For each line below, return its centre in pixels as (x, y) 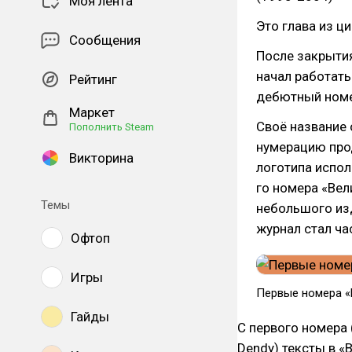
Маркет (92, 112)
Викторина (101, 158)
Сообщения (105, 40)
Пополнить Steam (112, 127)
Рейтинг (93, 79)
